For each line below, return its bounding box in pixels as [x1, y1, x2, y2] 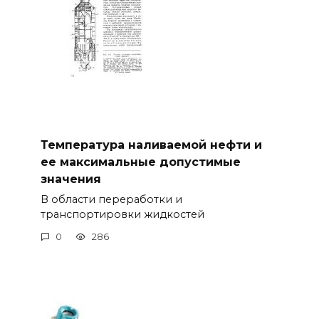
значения [40, 172, 101, 186]
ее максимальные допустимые [40, 155, 241, 169]
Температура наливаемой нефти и [40, 137, 262, 152]
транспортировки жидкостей [40, 207, 204, 221]
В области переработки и [40, 192, 182, 206]
